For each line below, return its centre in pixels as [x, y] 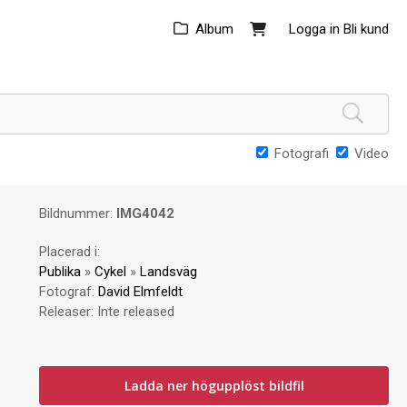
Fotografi [302, 154]
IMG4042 [146, 213]
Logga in [314, 29]
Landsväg [169, 272]
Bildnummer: [78, 213]
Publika [60, 272]
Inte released [136, 312]
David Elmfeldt [141, 292]
